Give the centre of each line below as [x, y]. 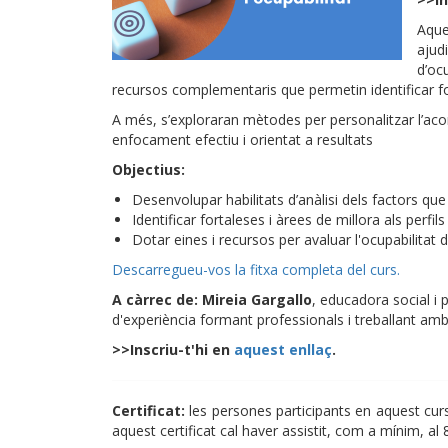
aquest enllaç [283, 349]
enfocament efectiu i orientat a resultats [242, 139]
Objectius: [148, 169]
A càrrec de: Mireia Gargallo [212, 299]
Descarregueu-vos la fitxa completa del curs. [256, 269]
